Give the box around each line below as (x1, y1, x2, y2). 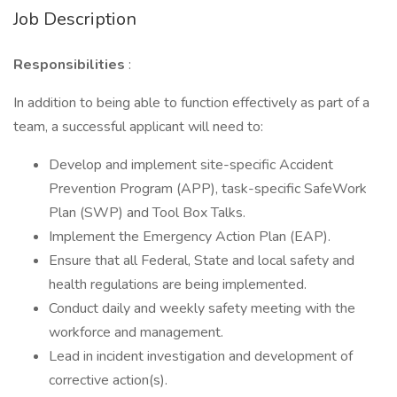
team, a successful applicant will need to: (13, 117, 263, 136)
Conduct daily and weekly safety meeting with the (49, 299, 355, 318)
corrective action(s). (49, 370, 167, 390)
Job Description (13, 7, 136, 31)
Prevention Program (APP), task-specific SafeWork (49, 179, 367, 198)
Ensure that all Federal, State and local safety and (49, 251, 354, 270)
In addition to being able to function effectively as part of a (13, 93, 370, 113)
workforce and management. (49, 323, 223, 342)
